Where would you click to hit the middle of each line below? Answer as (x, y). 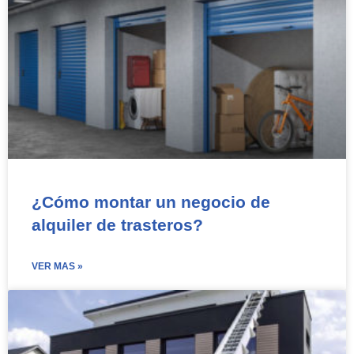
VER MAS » (57, 266)
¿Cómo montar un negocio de (151, 201)
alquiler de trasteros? (117, 224)
